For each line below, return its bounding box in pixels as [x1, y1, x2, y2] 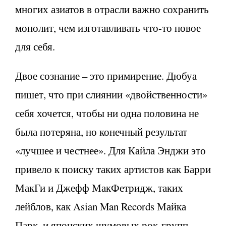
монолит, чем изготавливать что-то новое [15, 20, 201, 35]
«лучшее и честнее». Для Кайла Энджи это [15, 143, 206, 157]
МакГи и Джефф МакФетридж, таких [15, 180, 183, 195]
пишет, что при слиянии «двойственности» [15, 87, 207, 101]
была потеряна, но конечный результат [15, 124, 187, 139]
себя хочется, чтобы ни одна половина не [15, 105, 199, 120]
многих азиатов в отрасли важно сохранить [15, 2, 209, 16]
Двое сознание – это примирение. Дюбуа [15, 68, 197, 83]
